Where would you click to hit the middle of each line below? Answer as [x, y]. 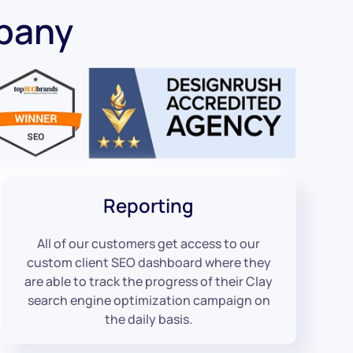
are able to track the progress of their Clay [149, 281]
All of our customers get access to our [149, 243]
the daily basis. [149, 319]
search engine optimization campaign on [149, 300]
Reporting [149, 205]
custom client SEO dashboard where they [149, 262]
